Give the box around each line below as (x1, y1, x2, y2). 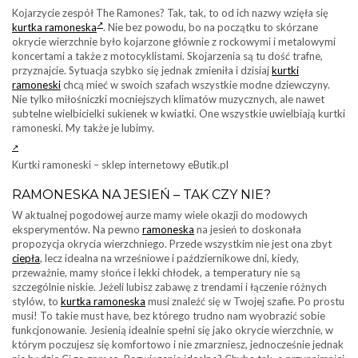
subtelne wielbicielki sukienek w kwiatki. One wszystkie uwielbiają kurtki (12, 107, 345, 120)
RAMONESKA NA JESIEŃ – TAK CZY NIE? (12, 187, 271, 202)
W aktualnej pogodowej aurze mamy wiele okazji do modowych (12, 209, 308, 221)
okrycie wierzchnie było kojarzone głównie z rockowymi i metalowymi (12, 35, 336, 48)
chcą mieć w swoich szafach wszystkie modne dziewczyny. (61, 78, 330, 91)
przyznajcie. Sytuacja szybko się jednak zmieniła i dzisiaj (12, 64, 272, 77)
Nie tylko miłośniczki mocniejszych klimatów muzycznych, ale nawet (12, 93, 324, 105)
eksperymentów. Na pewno (12, 223, 142, 236)
